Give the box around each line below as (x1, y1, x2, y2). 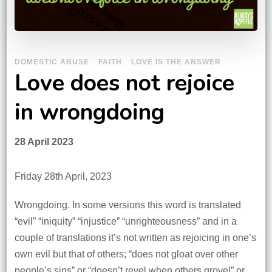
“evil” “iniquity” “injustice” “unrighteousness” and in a (14, 216, 237, 226)
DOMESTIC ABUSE (14, 57, 89, 66)
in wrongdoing (14, 96, 165, 127)
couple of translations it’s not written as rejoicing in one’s (14, 232, 256, 243)
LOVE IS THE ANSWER (131, 57, 221, 66)
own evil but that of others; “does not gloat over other (14, 248, 238, 259)
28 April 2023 (14, 136, 73, 147)
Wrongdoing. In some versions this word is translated (14, 199, 241, 210)
